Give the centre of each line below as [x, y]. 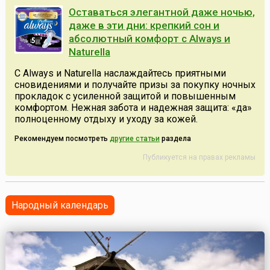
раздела [175, 139]
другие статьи [134, 139]
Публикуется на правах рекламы [199, 158]
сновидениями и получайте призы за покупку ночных [135, 85]
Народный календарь [60, 206]
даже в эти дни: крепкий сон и [144, 26]
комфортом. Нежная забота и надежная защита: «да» [133, 108]
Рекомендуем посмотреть [62, 139]
